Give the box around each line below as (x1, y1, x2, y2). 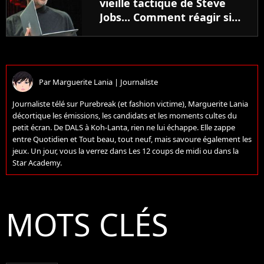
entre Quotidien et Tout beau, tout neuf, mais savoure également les (12, 134, 252, 145)
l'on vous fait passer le (100, 24, 217, 39)
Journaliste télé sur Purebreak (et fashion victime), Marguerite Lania (12, 98, 248, 110)
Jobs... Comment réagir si (100, 10, 232, 25)
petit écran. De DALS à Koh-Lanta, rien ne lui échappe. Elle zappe (12, 122, 235, 133)
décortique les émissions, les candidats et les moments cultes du (12, 110, 237, 121)
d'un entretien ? (100, 52, 184, 67)
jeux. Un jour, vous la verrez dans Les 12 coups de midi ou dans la (12, 146, 239, 157)
